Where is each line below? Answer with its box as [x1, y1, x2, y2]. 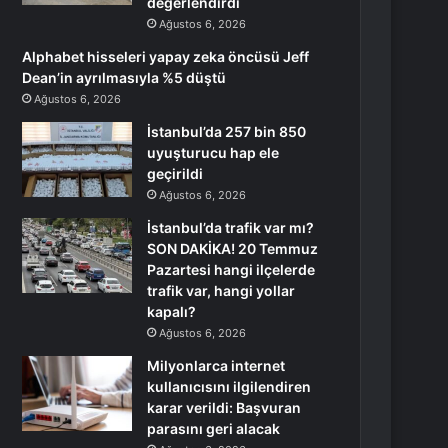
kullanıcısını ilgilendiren [147, 378, 312, 395]
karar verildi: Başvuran [147, 399, 302, 416]
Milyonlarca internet [147, 357, 286, 374]
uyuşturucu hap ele [147, 144, 280, 161]
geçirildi [147, 165, 204, 182]
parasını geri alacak [147, 420, 281, 437]
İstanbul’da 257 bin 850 [147, 123, 307, 140]
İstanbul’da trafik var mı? [147, 219, 315, 236]
